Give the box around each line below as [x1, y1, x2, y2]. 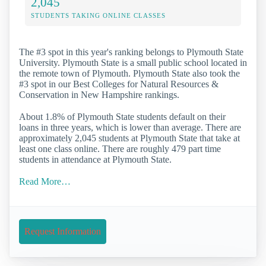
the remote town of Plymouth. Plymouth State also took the [19, 68, 240, 78]
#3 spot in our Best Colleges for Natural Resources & [19, 78, 218, 89]
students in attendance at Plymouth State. [19, 154, 172, 165]
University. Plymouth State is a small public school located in [19, 57, 247, 68]
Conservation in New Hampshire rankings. [19, 89, 179, 100]
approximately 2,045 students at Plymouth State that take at [19, 133, 240, 144]
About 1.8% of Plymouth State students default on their [19, 112, 226, 122]
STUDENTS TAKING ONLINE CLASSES [31, 11, 166, 19]
